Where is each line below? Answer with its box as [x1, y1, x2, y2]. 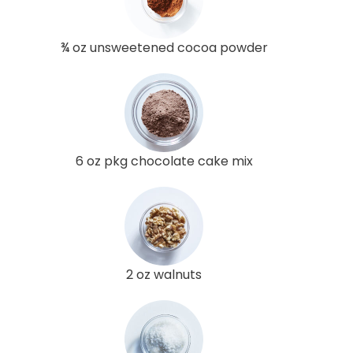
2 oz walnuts [126, 265, 202, 284]
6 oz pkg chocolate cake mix [75, 151, 253, 170]
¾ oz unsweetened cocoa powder [60, 38, 268, 57]
